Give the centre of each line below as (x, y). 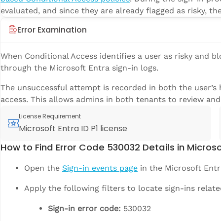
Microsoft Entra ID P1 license (73, 128)
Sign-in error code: (84, 208)
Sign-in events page (100, 168)
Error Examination (52, 30)
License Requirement (50, 116)
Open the (43, 168)
